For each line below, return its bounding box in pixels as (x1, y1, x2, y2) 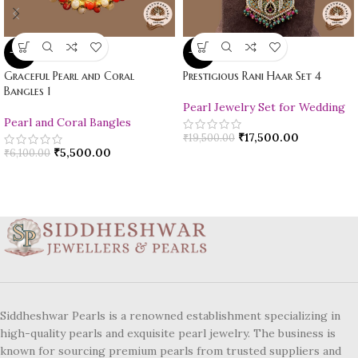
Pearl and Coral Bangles (4, 115, 131, 130)
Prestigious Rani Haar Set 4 (183, 69, 321, 84)
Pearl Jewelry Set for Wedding (183, 100, 345, 115)
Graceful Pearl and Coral (4, 69, 134, 84)
